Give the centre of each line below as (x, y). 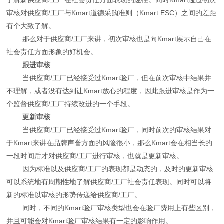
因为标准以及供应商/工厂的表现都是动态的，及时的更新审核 (110, 169)
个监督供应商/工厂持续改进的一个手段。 (74, 104)
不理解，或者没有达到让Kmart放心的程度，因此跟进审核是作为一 (111, 91)
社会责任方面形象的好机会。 (54, 52)
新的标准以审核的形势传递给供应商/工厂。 (75, 195)
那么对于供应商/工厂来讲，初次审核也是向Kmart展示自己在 (109, 39)
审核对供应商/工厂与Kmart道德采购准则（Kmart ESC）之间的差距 (112, 13)
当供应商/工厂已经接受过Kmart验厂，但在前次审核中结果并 (109, 78)
